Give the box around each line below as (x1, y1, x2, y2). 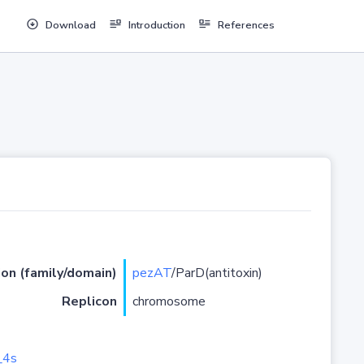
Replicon (61, 292, 117, 311)
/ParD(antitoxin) (171, 264, 262, 283)
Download (45, 18, 96, 33)
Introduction (128, 18, 185, 33)
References (217, 18, 275, 33)
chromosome (132, 292, 206, 311)
